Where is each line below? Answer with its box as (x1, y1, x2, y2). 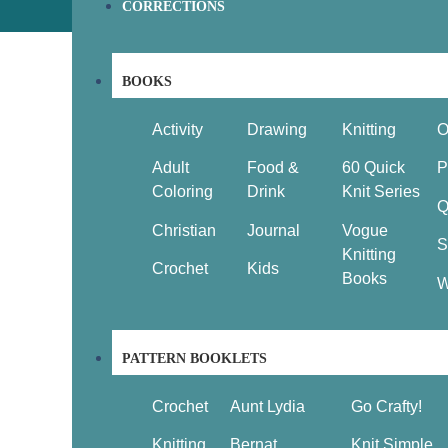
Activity (152, 120, 203, 138)
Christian (152, 221, 216, 239)
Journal (247, 221, 300, 239)
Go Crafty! (350, 397, 422, 415)
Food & (247, 159, 299, 177)
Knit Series (342, 183, 420, 201)
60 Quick (342, 159, 405, 177)
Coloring (152, 183, 213, 201)
